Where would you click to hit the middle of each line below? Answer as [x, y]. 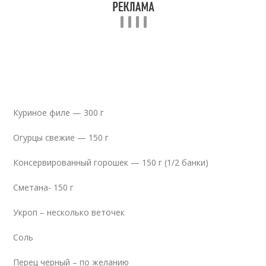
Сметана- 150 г [44, 187]
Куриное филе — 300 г [59, 113]
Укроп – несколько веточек [69, 212]
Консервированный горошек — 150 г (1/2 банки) [111, 162]
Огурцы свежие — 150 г [61, 137]
